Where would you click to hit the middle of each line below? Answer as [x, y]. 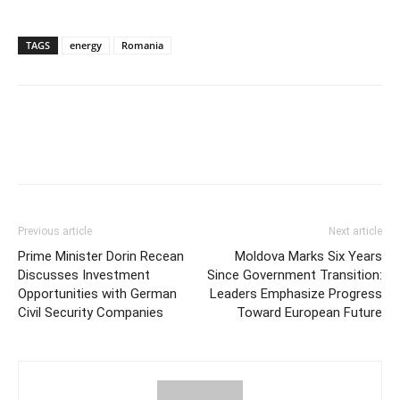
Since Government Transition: [295, 275]
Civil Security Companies [91, 313]
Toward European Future [309, 313]
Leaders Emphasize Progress [296, 294]
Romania [142, 46]
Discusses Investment [84, 275]
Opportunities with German [97, 294]
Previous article [55, 232]
